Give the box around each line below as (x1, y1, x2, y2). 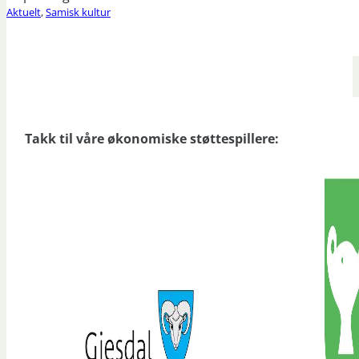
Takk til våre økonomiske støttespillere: (25, 129, 280, 147)
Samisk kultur (46, 4, 111, 19)
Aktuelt (6, 4, 41, 19)
